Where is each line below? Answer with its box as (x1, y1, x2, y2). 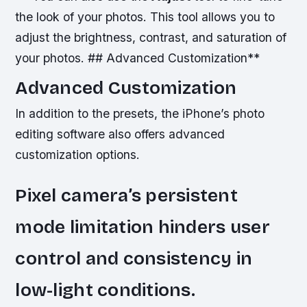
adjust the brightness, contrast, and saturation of (15, 29, 287, 45)
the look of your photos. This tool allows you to (15, 9, 275, 24)
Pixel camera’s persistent (15, 184, 238, 207)
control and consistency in (15, 247, 253, 270)
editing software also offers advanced (15, 127, 225, 142)
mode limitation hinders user (15, 216, 270, 238)
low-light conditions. (15, 279, 195, 302)
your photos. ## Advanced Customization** (15, 50, 260, 65)
